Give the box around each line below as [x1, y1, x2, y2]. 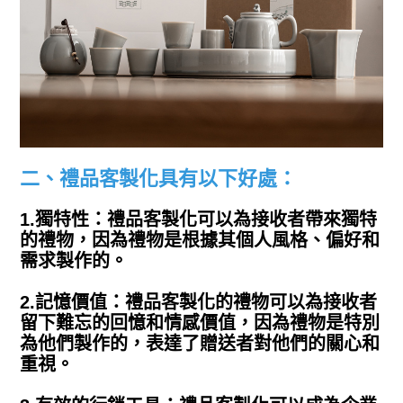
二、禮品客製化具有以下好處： [20, 167, 298, 191]
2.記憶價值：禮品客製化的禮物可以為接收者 [20, 292, 378, 313]
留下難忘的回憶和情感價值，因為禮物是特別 [20, 313, 381, 334]
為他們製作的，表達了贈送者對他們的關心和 [20, 334, 381, 354]
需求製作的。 [20, 251, 129, 272]
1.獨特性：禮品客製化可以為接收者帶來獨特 [20, 210, 378, 230]
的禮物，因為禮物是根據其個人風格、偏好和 [20, 230, 381, 251]
